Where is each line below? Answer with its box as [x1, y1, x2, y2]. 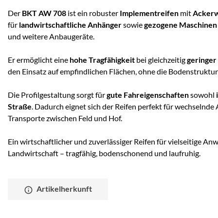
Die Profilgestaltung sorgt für [8, 90, 107, 100]
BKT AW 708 [22, 8, 66, 18]
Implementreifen [120, 8, 179, 18]
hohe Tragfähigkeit [70, 55, 135, 65]
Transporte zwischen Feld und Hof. [8, 113, 122, 123]
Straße [8, 102, 32, 111]
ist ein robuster [66, 8, 120, 18]
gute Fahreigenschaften [107, 90, 189, 100]
